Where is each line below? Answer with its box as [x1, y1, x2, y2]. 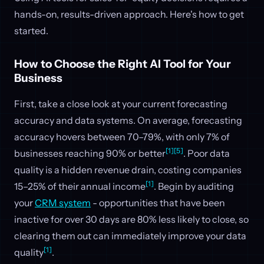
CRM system [35, 197, 91, 209]
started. [14, 25, 48, 37]
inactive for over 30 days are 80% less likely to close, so [14, 213, 249, 226]
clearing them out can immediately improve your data [14, 230, 246, 242]
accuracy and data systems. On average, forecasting [14, 114, 242, 127]
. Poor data [183, 147, 230, 160]
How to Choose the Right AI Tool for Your [14, 57, 231, 71]
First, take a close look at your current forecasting [14, 98, 227, 110]
